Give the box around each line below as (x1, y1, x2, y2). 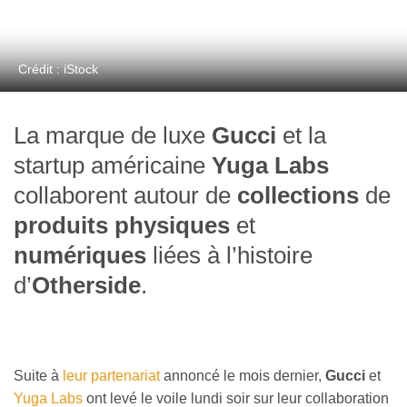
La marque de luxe (14, 123, 212, 149)
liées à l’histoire (146, 243, 313, 269)
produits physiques (14, 213, 230, 239)
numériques (14, 243, 146, 269)
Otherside (32, 273, 141, 299)
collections (237, 183, 359, 209)
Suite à (14, 368, 63, 384)
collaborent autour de (14, 183, 237, 209)
